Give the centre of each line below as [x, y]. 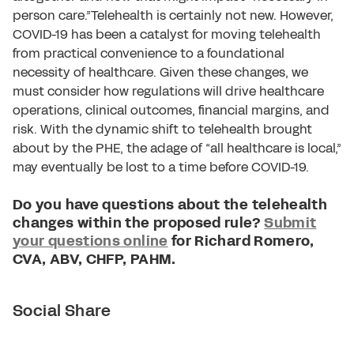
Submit [290, 223]
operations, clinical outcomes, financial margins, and [171, 110]
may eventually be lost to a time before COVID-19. [161, 167]
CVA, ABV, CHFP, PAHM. [94, 259]
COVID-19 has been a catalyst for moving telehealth [167, 34]
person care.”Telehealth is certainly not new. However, [173, 15]
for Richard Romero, [241, 241]
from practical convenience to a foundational [149, 53]
